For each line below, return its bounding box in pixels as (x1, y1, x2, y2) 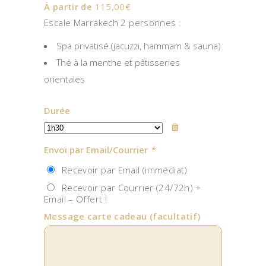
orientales (44, 72, 85, 85)
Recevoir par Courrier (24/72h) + (56, 181, 201, 194)
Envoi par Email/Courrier (44, 143, 150, 156)
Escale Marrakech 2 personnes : (44, 16, 182, 28)
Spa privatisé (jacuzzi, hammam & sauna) (56, 39, 221, 52)
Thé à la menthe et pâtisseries (56, 56, 180, 68)
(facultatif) (149, 210, 201, 222)
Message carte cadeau (44, 210, 150, 222)
